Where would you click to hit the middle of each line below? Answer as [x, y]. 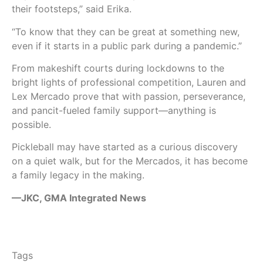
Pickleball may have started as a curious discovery [125, 147]
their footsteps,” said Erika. [73, 9]
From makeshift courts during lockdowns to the [118, 68]
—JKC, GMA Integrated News [79, 198]
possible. [31, 124]
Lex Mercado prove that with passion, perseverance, [129, 96]
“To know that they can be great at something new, [126, 31]
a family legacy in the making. [78, 175]
